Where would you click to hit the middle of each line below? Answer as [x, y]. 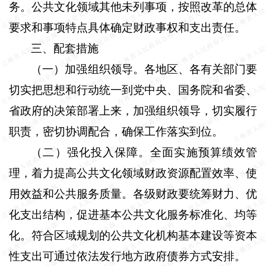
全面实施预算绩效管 [204, 152]
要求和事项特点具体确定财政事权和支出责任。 [127, 27]
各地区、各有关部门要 [201, 69]
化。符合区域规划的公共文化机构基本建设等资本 [133, 235]
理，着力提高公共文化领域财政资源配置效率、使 [133, 173]
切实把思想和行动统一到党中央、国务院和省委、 [133, 90]
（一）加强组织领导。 [88, 69]
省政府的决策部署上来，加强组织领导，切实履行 [133, 110]
